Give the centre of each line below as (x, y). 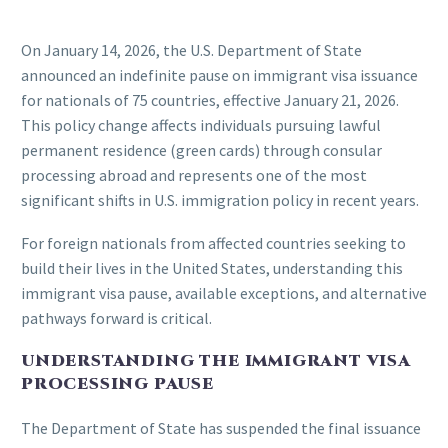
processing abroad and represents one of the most (194, 175)
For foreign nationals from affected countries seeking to (213, 242)
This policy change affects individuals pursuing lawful (201, 125)
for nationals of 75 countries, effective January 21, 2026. (210, 100)
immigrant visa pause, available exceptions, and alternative (224, 292)
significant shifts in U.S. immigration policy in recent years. (220, 200)
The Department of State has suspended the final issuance (221, 427)
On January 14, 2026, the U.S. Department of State (191, 50)
